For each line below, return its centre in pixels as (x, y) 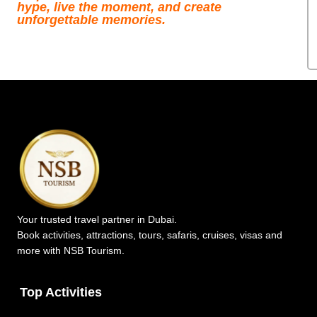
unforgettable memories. (91, 19)
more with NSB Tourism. (71, 251)
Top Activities (61, 292)
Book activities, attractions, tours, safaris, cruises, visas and (150, 235)
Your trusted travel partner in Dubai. (97, 220)
